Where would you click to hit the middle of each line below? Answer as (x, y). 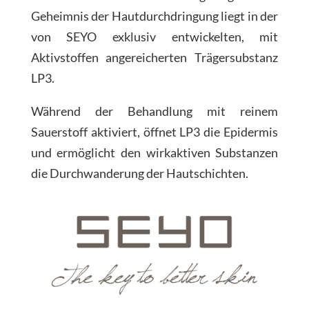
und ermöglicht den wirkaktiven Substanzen (154, 152)
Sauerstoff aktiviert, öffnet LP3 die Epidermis (154, 131)
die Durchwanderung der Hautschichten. (139, 173)
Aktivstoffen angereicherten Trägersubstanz (154, 57)
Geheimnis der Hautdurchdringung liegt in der (154, 16)
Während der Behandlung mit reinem (154, 111)
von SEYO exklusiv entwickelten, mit (154, 36)
